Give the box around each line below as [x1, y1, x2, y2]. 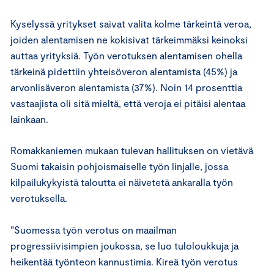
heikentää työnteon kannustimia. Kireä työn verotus [10, 255, 238, 267]
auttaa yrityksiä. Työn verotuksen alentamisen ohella [10, 49, 242, 61]
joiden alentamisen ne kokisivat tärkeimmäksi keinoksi [10, 33, 248, 45]
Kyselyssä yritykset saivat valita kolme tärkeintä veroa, [10, 17, 251, 29]
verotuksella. [10, 191, 67, 204]
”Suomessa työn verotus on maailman [10, 223, 177, 235]
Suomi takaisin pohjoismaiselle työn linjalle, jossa [10, 160, 228, 172]
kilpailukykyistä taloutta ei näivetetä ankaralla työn [10, 176, 233, 188]
